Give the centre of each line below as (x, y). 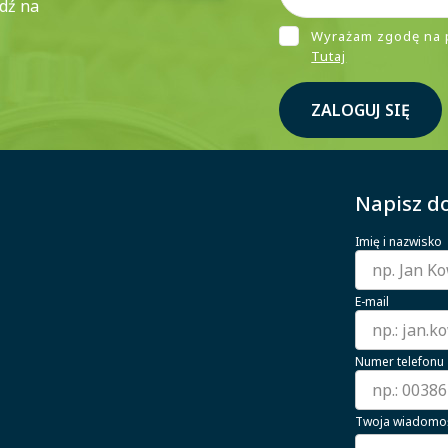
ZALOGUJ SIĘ (361, 110)
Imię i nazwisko (399, 241)
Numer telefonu (400, 361)
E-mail (372, 301)
